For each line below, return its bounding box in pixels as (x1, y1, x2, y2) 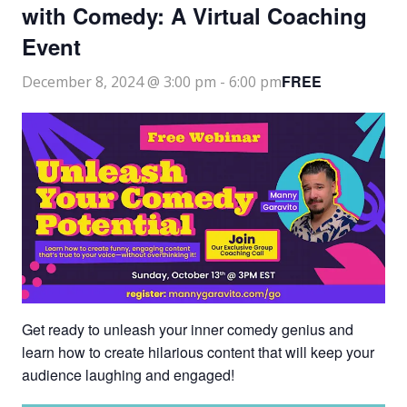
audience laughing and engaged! (22, 364, 234, 386)
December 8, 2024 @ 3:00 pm (22, 72, 216, 93)
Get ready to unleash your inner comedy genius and (22, 319, 353, 341)
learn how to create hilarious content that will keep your (22, 342, 374, 363)
